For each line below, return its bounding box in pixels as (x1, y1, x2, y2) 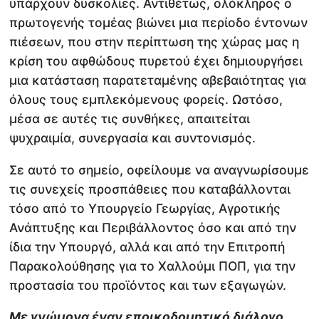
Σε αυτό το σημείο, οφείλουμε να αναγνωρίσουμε (9, 162, 310, 177)
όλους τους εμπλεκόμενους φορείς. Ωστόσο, (9, 92, 283, 108)
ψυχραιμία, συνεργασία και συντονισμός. (9, 130, 256, 146)
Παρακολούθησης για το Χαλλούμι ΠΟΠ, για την (9, 258, 296, 273)
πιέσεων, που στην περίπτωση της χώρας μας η (9, 34, 300, 50)
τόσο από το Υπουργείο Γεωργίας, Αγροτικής (9, 200, 281, 216)
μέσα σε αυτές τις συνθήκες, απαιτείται (9, 111, 251, 127)
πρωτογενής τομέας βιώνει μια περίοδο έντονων (9, 15, 308, 31)
